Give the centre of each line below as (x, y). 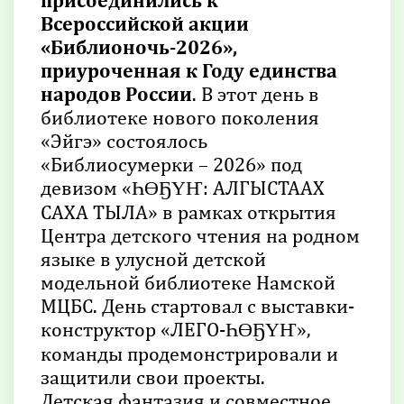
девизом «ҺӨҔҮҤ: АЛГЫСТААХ (183, 187)
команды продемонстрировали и (189, 353)
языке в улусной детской (153, 258)
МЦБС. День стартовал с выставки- (197, 305)
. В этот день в (256, 93)
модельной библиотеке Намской (188, 282)
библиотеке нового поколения (180, 117)
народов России (116, 93)
